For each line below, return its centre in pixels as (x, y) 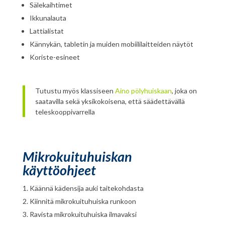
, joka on (184, 90)
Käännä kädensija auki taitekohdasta (86, 188)
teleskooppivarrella (65, 111)
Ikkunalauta (48, 18)
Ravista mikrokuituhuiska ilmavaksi (83, 214)
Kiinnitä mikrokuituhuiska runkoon (83, 201)
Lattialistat (46, 31)
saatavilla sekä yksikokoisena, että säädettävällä (110, 101)
